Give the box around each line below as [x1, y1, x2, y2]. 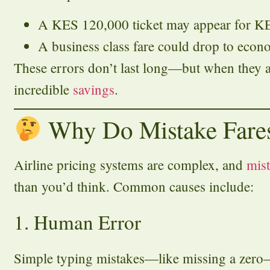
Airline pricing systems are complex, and [14, 155, 246, 174]
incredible [14, 80, 73, 98]
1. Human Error [14, 208, 141, 235]
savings [73, 80, 115, 98]
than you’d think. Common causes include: [14, 177, 254, 196]
